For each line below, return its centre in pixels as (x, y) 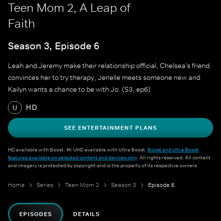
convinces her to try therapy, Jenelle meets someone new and (104, 78)
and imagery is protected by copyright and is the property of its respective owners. (103, 166)
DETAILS (86, 214)
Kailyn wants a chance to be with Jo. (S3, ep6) (79, 90)
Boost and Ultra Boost (173, 150)
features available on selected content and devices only (73, 158)
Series (45, 185)
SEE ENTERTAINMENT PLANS (110, 128)
